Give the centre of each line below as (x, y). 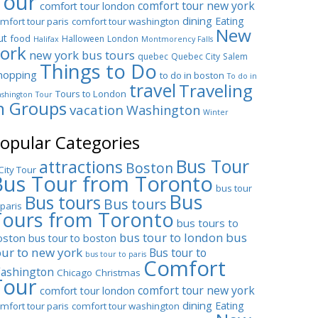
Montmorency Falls (177, 39)
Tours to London (91, 94)
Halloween (83, 39)
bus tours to (208, 223)
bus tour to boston (72, 238)
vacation (97, 110)
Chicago (75, 273)
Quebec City (196, 57)
